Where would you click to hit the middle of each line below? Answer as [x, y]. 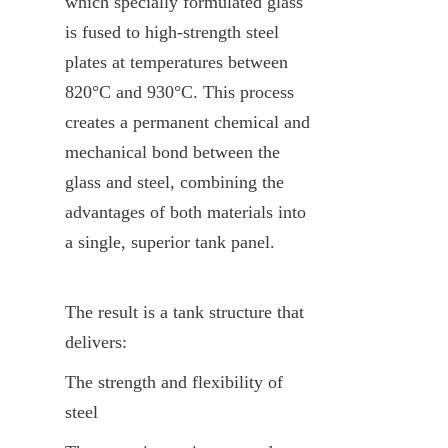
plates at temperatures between [176, 61]
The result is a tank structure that [184, 311]
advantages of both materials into [185, 211]
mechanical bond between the [172, 151]
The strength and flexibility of [174, 381]
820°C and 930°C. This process [179, 91]
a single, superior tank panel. [170, 241]
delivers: [96, 341]
